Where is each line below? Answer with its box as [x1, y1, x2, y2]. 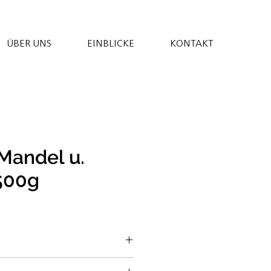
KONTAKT [170, 34, 214, 51]
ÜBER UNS [7, 34, 51, 51]
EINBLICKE [87, 34, 134, 51]
